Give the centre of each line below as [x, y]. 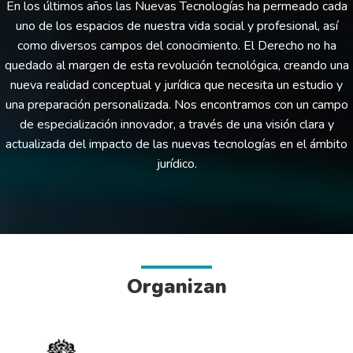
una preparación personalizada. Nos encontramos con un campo [176, 105]
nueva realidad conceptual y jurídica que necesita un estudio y [176, 85]
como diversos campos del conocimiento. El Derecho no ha [176, 46]
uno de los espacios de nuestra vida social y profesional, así [176, 26]
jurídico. [176, 164]
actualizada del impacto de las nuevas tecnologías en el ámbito [176, 144]
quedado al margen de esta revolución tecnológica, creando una [176, 65]
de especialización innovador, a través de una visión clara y [176, 124]
